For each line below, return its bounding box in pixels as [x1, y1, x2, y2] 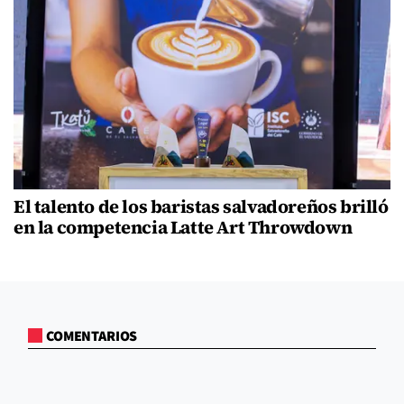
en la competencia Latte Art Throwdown [14, 215, 353, 241]
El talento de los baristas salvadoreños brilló [14, 194, 389, 220]
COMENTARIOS [46, 326, 138, 347]
